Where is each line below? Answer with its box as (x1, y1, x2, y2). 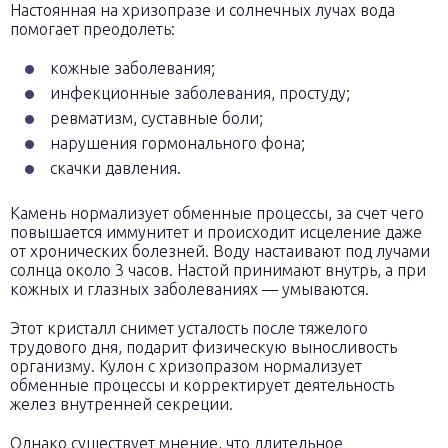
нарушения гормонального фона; (50, 134, 305, 152)
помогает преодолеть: (10, 20, 175, 38)
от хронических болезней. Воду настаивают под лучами (10, 242, 430, 260)
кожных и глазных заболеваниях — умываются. (10, 280, 369, 298)
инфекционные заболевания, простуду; (50, 84, 350, 102)
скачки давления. (50, 159, 181, 177)
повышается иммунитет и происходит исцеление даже (10, 223, 422, 241)
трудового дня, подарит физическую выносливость (10, 338, 397, 356)
